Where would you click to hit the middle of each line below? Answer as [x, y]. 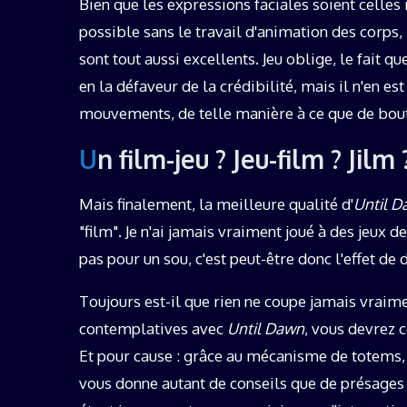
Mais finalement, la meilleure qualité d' [216, 204]
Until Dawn [266, 329]
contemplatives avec [153, 329]
